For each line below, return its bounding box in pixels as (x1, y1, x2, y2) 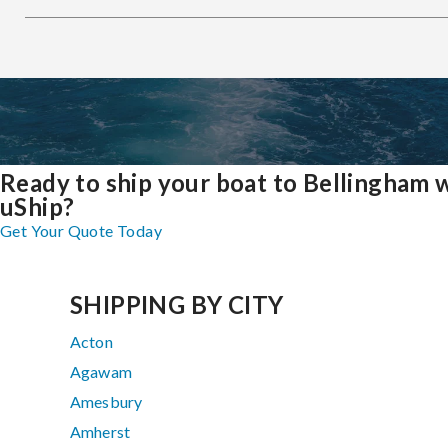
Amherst (70, 422, 131, 442)
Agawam (70, 362, 132, 382)
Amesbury (70, 392, 143, 412)
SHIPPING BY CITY (70, 290, 284, 320)
